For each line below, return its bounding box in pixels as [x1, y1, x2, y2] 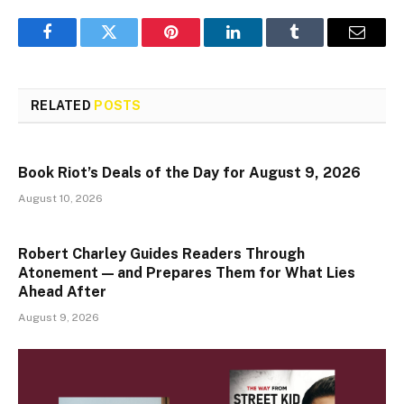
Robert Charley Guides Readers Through [18, 245, 305, 263]
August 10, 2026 [18, 192, 103, 206]
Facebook [45, 37, 109, 54]
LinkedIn [231, 37, 291, 54]
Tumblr [293, 37, 342, 54]
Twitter [107, 37, 155, 54]
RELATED [31, 98, 95, 114]
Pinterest [170, 37, 227, 54]
